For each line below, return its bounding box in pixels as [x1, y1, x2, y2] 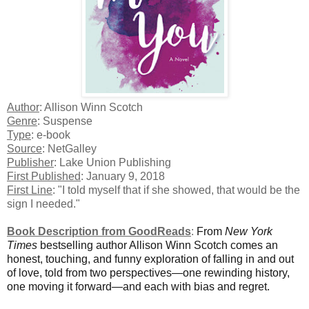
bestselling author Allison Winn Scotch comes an [37, 239, 278, 251]
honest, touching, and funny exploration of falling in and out [7, 252, 294, 265]
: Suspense [37, 114, 92, 127]
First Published [7, 170, 81, 182]
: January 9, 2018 [81, 170, 165, 182]
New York [225, 225, 272, 237]
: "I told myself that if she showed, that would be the [52, 183, 300, 196]
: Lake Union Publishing [54, 156, 171, 168]
